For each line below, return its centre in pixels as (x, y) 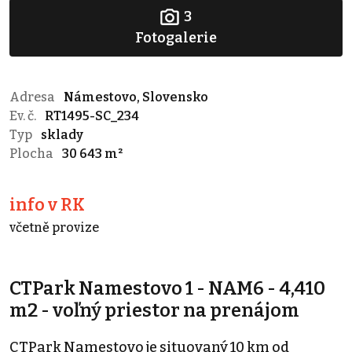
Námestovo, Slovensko (136, 97)
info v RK (47, 205)
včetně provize (54, 227)
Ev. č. (24, 115)
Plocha (33, 153)
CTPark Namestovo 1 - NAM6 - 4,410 (167, 288)
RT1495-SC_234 (92, 115)
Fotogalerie (176, 37)
